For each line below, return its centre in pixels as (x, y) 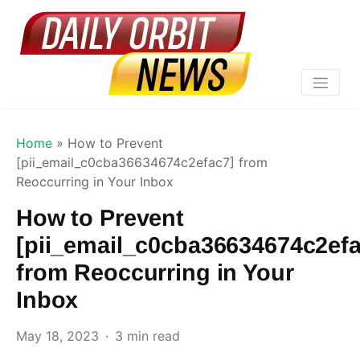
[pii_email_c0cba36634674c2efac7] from (142, 162)
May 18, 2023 (57, 336)
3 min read (147, 336)
